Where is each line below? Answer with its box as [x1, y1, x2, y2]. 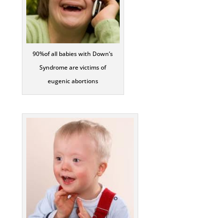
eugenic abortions [47, 76, 98, 85]
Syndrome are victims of [39, 63, 107, 72]
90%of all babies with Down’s [33, 49, 113, 58]
